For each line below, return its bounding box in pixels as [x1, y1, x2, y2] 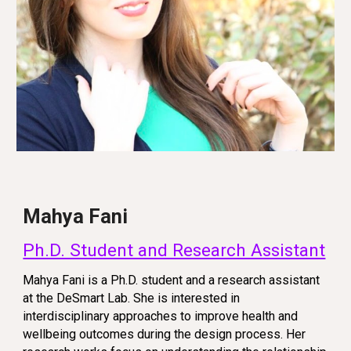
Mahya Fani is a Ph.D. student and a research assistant [23, 273, 320, 288]
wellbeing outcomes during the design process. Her [23, 327, 306, 342]
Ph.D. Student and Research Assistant [23, 239, 326, 261]
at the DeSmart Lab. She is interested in [23, 291, 241, 306]
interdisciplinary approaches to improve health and [23, 309, 299, 324]
